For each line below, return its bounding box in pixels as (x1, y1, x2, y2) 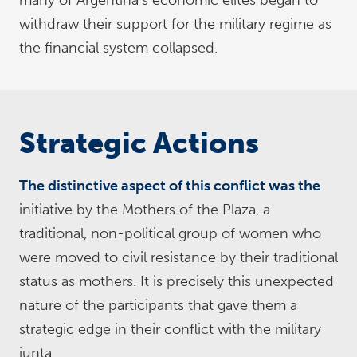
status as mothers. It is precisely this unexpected (19, 273, 334, 290)
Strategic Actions (19, 126, 259, 160)
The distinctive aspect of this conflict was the (19, 177, 320, 194)
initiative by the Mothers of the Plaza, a (19, 201, 270, 218)
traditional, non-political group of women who (19, 225, 321, 242)
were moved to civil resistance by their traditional (19, 249, 338, 266)
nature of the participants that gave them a (19, 296, 297, 314)
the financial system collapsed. (19, 39, 218, 57)
